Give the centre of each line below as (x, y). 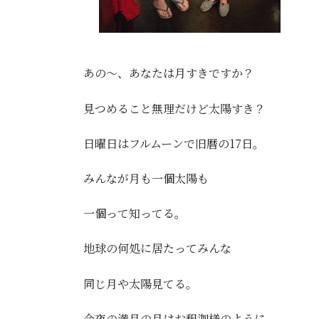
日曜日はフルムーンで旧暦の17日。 (174, 143)
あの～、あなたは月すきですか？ (169, 73)
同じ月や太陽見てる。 (140, 283)
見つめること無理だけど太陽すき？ (174, 108)
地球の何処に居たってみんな (157, 249)
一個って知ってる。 (135, 214)
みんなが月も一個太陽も (146, 178)
